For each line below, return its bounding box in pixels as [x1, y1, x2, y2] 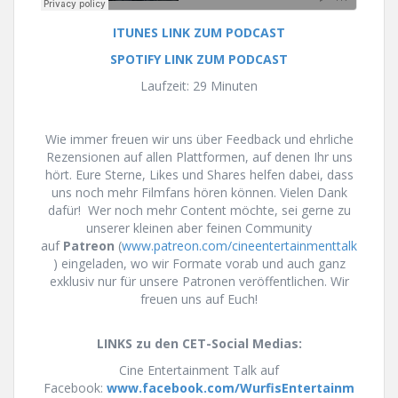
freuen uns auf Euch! [140, 290, 258, 307]
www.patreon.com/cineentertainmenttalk [122, 236, 357, 254]
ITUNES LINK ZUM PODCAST [113, 23, 285, 41]
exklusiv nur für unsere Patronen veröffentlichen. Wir [49, 272, 349, 290]
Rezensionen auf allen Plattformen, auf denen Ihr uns [45, 147, 353, 165]
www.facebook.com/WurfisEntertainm [107, 378, 354, 396]
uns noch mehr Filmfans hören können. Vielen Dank [51, 183, 347, 201]
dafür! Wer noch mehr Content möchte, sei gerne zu [47, 201, 351, 219]
